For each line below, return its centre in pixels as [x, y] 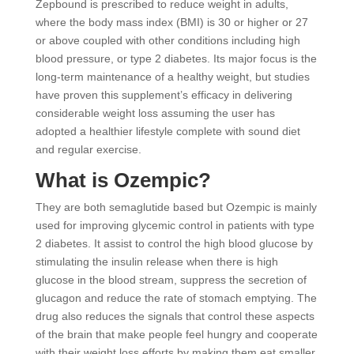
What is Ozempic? [123, 181]
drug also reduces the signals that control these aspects [175, 316]
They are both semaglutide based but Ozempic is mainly [176, 207]
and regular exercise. [88, 150]
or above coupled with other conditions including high [168, 41]
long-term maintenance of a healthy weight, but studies [172, 77]
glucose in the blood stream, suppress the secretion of [171, 280]
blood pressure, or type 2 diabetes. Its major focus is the [176, 59]
